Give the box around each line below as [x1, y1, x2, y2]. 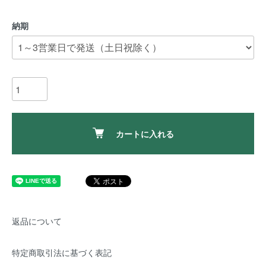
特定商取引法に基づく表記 [12, 246, 112, 258]
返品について [12, 215, 62, 227]
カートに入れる [115, 128, 174, 140]
